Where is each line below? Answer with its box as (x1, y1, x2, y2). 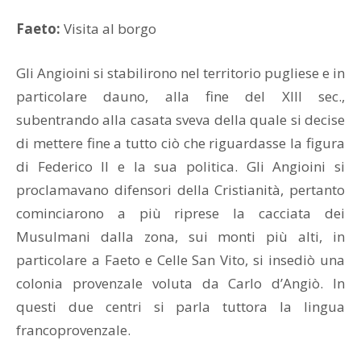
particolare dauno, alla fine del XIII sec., (16, 87, 345, 106)
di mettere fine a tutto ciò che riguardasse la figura (16, 134, 345, 152)
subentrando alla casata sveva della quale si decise (16, 110, 345, 129)
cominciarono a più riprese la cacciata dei (16, 204, 345, 222)
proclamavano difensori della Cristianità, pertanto (16, 180, 345, 199)
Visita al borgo (60, 19, 156, 38)
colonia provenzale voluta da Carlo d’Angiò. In (16, 274, 345, 293)
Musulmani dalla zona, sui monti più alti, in (16, 227, 345, 246)
